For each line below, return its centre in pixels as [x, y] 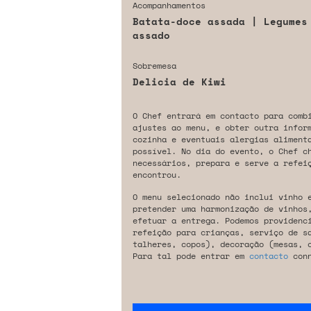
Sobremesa [154, 66]
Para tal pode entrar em [191, 256]
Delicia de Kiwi [179, 82]
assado [151, 35]
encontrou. [157, 175]
